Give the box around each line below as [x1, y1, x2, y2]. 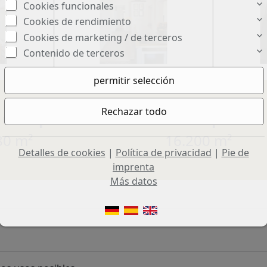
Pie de [221, 145, 249, 159]
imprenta [113, 160, 154, 173]
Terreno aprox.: [144, 109, 253, 129]
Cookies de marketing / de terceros [23, 30, 182, 44]
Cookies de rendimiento [23, 15, 131, 29]
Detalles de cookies [18, 145, 105, 159]
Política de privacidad [115, 145, 212, 159]
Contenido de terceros [23, 46, 125, 60]
